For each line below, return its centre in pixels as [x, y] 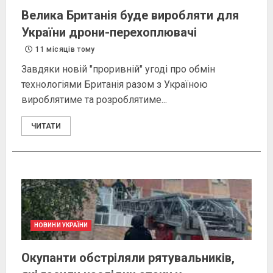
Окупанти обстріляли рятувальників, [128, 258]
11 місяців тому [64, 50]
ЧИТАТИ [46, 126]
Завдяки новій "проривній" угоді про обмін [118, 69]
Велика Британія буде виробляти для [130, 16]
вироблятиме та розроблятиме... [94, 100]
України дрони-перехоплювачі [109, 33]
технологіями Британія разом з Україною [115, 85]
